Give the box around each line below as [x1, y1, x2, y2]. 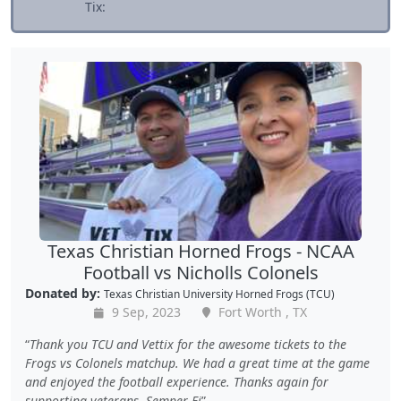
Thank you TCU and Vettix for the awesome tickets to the [30, 336, 346, 354]
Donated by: [25, 285, 100, 303]
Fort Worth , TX [215, 303, 307, 321]
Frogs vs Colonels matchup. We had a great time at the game [25, 354, 370, 372]
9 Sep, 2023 [108, 303, 181, 321]
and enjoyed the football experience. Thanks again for [25, 373, 328, 391]
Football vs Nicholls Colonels [82, 260, 319, 286]
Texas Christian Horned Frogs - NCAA [47, 239, 354, 264]
